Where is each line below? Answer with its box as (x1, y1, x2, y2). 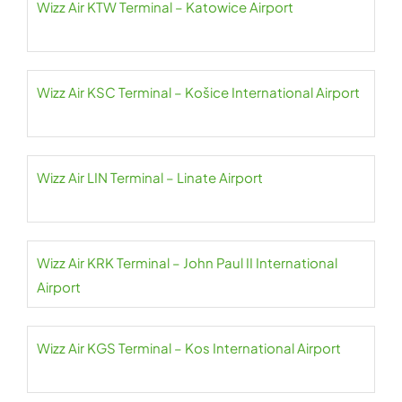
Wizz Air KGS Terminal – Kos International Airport (37, 339, 341, 357)
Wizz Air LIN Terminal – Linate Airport (37, 169, 263, 187)
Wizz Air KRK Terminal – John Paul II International (37, 254, 337, 272)
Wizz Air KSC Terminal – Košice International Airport (37, 83, 360, 101)
